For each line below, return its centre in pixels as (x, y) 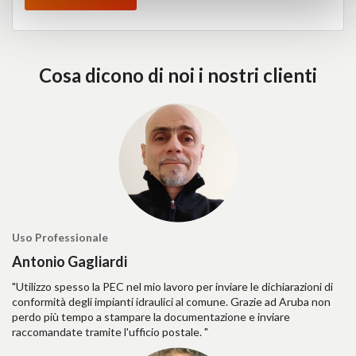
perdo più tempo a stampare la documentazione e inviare (151, 317)
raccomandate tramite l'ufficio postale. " (110, 332)
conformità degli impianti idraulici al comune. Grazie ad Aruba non (171, 302)
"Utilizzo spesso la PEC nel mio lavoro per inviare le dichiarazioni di (172, 287)
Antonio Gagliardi (70, 262)
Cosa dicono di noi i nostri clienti (178, 75)
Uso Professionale (60, 238)
